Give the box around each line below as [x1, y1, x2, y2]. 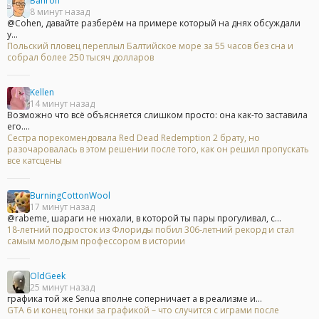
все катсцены [7, 155, 62, 167]
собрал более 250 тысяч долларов [7, 51, 154, 64]
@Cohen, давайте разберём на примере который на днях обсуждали [7, 17, 300, 30]
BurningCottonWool [30, 189, 110, 202]
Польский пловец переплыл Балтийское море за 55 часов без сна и [7, 40, 293, 53]
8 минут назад [30, 6, 90, 19]
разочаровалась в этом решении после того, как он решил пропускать [7, 143, 309, 156]
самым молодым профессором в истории [7, 235, 185, 248]
